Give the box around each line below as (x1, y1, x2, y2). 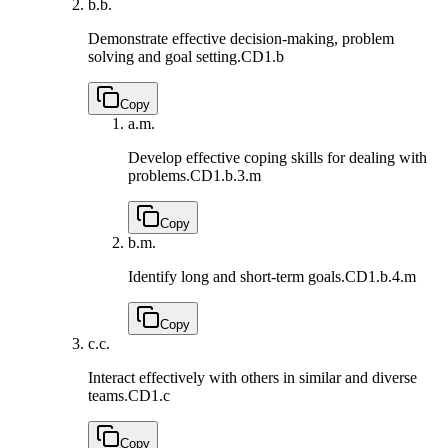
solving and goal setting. (88, 48, 241, 66)
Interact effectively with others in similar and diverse (88, 369, 417, 387)
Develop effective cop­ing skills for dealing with (128, 149, 427, 167)
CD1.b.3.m (190, 167, 261, 185)
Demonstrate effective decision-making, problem (88, 30, 394, 48)
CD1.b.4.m (345, 268, 416, 286)
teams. (88, 387, 128, 405)
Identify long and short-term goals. (128, 268, 345, 286)
